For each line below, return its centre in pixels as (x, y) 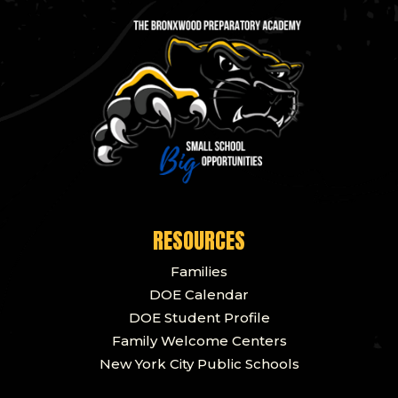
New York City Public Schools (199, 364)
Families (199, 272)
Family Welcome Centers (199, 341)
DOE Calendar (199, 295)
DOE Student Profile (199, 318)
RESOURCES (199, 241)
